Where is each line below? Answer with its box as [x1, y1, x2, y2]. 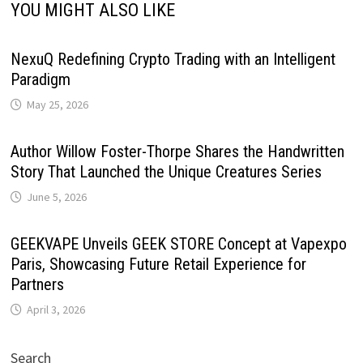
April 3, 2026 [26, 301, 85, 317]
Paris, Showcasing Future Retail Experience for [10, 254, 306, 274]
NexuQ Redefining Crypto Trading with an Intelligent [10, 49, 335, 69]
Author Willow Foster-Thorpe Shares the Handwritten [10, 141, 344, 161]
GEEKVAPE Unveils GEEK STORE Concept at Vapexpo [10, 233, 347, 254]
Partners [10, 274, 64, 294]
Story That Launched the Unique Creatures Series [10, 161, 322, 181]
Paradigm [10, 69, 70, 89]
